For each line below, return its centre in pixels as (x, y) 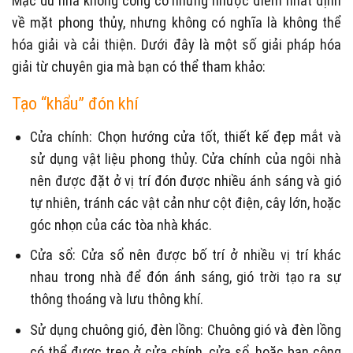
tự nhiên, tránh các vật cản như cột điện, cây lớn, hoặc (186, 203)
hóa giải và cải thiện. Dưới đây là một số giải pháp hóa (176, 44)
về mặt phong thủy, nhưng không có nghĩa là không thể (176, 22)
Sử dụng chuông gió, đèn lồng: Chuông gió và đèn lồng (186, 330)
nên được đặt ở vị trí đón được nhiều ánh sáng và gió (186, 180)
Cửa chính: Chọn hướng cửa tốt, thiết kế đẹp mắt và (186, 136)
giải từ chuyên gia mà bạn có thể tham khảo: (139, 66)
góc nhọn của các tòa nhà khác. (121, 225)
